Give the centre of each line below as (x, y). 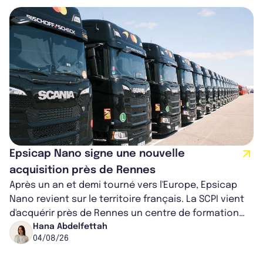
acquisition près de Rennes (82, 170)
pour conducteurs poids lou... (78, 227)
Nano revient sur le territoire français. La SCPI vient (127, 199)
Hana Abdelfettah (70, 226)
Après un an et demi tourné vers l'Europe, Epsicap (123, 185)
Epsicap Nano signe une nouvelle (97, 154)
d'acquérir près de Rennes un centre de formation (124, 213)
